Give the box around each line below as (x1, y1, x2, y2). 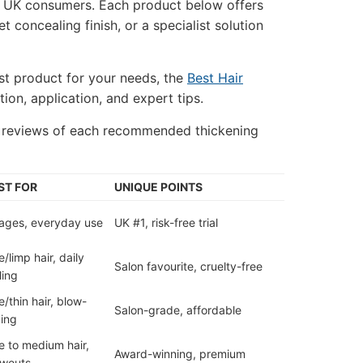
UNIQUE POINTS (114, 180, 203, 194)
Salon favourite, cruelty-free (114, 259, 263, 273)
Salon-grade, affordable (114, 303, 241, 317)
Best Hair (187, 70, 243, 86)
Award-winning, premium (114, 347, 246, 361)
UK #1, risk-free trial (114, 216, 218, 229)
